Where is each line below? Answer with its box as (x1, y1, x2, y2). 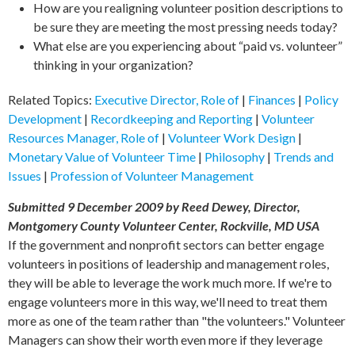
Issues (8, 168, 41, 184)
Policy (304, 92, 338, 108)
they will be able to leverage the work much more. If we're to (8, 275, 332, 291)
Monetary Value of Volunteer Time (8, 149, 196, 165)
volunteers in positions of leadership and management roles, (8, 256, 329, 272)
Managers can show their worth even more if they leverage (8, 332, 323, 348)
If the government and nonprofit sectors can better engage (8, 237, 324, 253)
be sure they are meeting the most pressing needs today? (33, 19, 338, 35)
